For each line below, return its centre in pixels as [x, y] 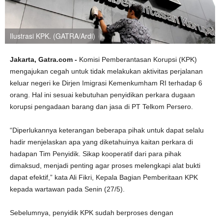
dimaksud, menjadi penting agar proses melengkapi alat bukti [105, 165]
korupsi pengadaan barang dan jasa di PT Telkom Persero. [101, 107]
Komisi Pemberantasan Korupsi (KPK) [138, 59]
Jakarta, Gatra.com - [44, 59]
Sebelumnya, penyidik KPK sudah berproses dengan [92, 213]
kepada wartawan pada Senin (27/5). [67, 189]
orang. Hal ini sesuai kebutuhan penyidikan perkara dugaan [102, 95]
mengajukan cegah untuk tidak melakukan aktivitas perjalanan [106, 71]
